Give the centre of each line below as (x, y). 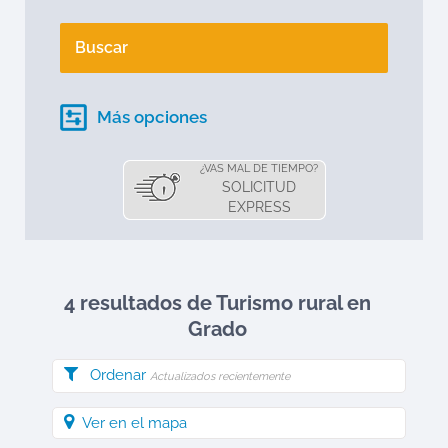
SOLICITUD (259, 187)
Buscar (101, 47)
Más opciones (152, 117)
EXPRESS (259, 207)
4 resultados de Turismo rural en (217, 303)
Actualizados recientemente (220, 376)
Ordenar (120, 375)
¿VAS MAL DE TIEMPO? (259, 168)
